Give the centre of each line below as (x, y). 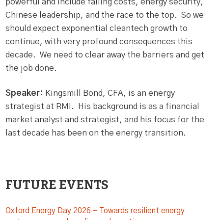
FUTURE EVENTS (57, 185)
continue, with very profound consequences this (99, 41)
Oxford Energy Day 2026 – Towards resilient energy (95, 211)
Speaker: (25, 93)
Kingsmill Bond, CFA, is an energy (109, 93)
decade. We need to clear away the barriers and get (105, 55)
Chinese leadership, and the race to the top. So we (105, 15)
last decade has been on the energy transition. (96, 133)
